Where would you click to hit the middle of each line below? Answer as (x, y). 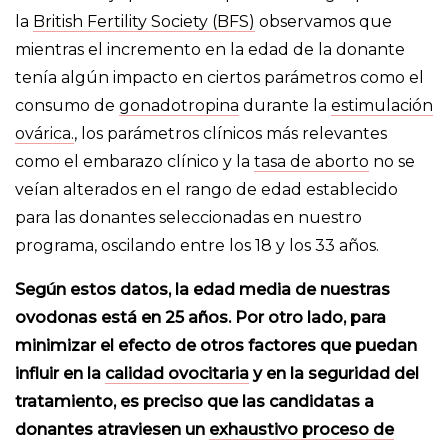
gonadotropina (179, 106)
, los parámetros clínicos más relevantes (230, 134)
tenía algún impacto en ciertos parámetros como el (219, 78)
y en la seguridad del (334, 374)
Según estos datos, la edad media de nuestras (202, 290)
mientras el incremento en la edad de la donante (210, 50)
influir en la (60, 374)
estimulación (382, 106)
